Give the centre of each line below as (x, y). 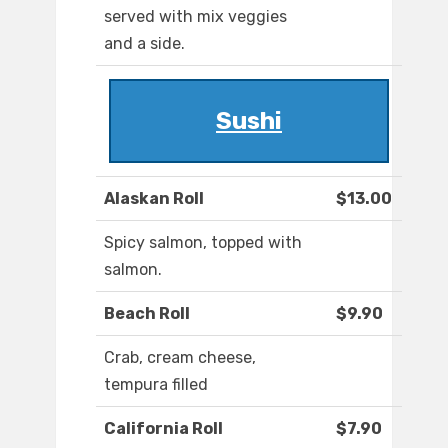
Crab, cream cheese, (180, 358)
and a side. (144, 44)
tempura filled (156, 385)
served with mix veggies (195, 17)
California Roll (163, 429)
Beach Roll (147, 314)
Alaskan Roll (154, 199)
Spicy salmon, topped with (203, 243)
